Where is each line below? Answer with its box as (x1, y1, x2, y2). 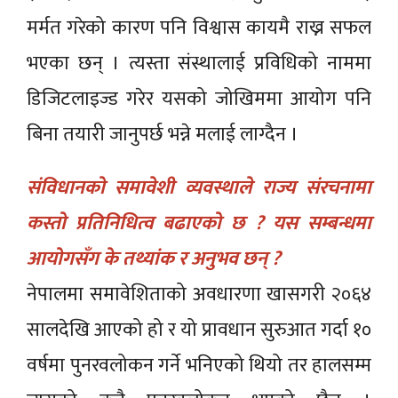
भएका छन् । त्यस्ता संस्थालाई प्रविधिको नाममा (27, 46, 371, 80)
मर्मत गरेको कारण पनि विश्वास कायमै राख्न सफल (27, 11, 371, 44)
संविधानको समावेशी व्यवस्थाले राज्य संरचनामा (27, 171, 371, 204)
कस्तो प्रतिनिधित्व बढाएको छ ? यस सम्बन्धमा (27, 206, 371, 240)
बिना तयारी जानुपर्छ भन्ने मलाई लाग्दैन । (27, 117, 298, 151)
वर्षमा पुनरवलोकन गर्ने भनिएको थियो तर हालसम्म (27, 348, 371, 382)
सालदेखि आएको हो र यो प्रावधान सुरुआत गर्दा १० (27, 313, 371, 346)
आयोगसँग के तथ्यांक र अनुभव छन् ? (27, 242, 281, 275)
